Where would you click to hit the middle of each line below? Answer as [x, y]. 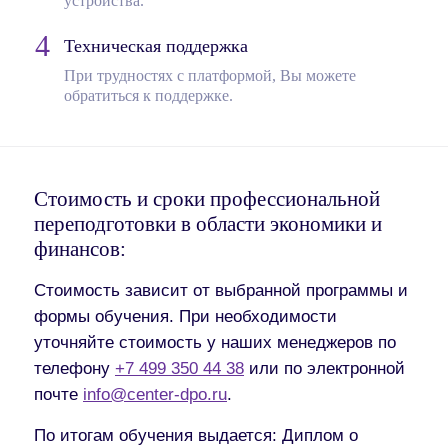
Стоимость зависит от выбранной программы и [221, 290]
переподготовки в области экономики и [208, 224]
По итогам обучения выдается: [155, 435]
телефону [74, 368]
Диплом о [317, 435]
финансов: [80, 249]
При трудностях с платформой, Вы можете [210, 75]
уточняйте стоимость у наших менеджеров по [215, 342]
